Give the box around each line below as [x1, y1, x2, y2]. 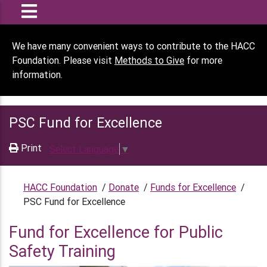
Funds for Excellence [150, 181, 236, 193]
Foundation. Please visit [12, 54, 114, 66]
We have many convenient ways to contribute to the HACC [12, 40, 255, 52]
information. [12, 69, 63, 80]
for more [184, 54, 222, 66]
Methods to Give [114, 54, 184, 66]
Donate [108, 181, 139, 193]
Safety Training [9, 241, 116, 261]
